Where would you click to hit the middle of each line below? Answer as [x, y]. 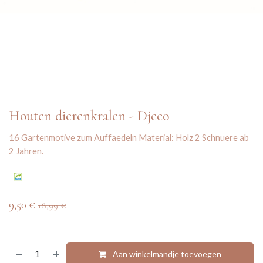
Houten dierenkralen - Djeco [89, 116]
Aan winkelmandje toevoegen [167, 254]
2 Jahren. [26, 151]
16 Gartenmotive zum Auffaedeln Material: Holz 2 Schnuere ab [129, 138]
